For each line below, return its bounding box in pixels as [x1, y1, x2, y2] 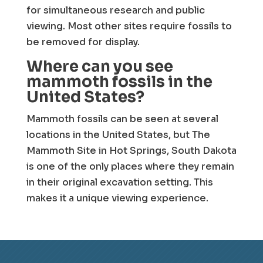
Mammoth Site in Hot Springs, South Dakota [26, 144, 237, 157]
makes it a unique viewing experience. [26, 192, 208, 204]
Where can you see [26, 57, 173, 76]
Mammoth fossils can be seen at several [26, 113, 218, 125]
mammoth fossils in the [26, 72, 213, 92]
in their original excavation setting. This [26, 176, 213, 188]
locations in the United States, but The [26, 129, 210, 141]
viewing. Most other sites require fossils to [26, 20, 232, 32]
